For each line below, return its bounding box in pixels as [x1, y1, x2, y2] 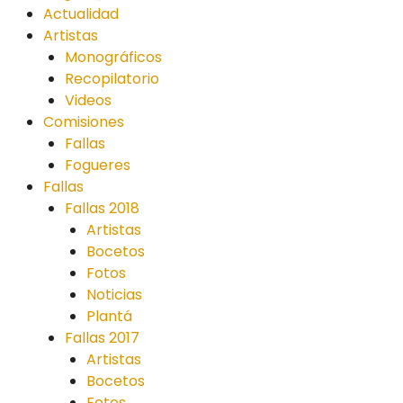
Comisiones [43, 112, 124, 132]
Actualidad [43, 4, 119, 24]
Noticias [86, 284, 142, 305]
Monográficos [65, 47, 162, 67]
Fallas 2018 [65, 198, 139, 219]
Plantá [86, 306, 132, 327]
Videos [65, 90, 112, 111]
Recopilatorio [65, 68, 159, 89]
